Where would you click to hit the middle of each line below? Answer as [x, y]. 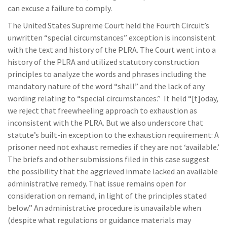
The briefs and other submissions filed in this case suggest [109, 159]
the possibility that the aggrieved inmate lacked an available [113, 171]
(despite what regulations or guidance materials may [99, 220]
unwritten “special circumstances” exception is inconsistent [112, 37]
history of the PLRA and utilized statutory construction [103, 62]
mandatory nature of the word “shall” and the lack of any [106, 86]
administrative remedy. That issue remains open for [97, 183]
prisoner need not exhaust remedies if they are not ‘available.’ [113, 147]
